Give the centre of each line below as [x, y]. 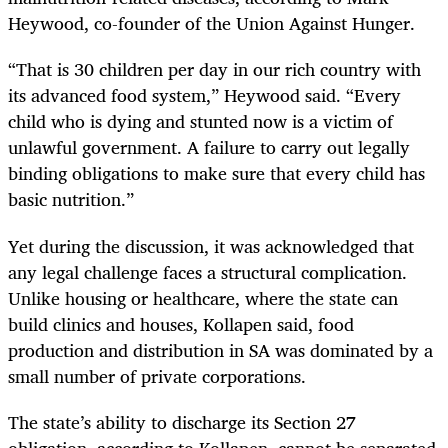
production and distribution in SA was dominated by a [220, 349]
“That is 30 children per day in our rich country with [214, 69]
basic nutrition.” [71, 199]
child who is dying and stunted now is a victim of [200, 121]
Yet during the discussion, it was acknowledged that [211, 245]
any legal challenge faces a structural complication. [207, 271]
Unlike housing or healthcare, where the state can [203, 297]
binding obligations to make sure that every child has [216, 173]
